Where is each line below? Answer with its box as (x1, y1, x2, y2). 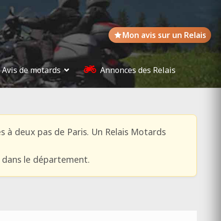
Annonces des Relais (100, 65, 176, 75)
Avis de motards (2, 65, 61, 75)
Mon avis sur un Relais (122, 30, 206, 40)
